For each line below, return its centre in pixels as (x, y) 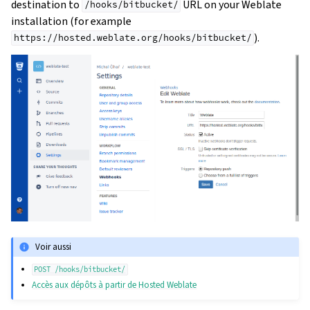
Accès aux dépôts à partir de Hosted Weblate (115, 285)
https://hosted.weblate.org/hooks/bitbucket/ (133, 38)
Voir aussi (54, 247)
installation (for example (71, 21)
